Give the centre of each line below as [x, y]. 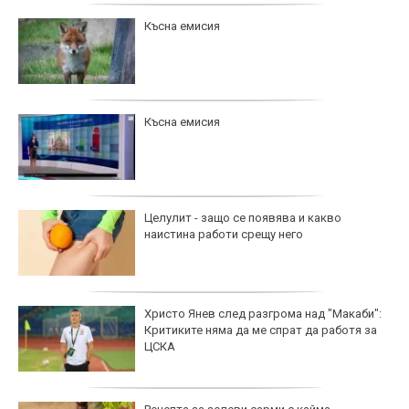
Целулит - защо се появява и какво [243, 217]
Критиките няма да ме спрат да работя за [261, 330]
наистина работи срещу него [224, 234]
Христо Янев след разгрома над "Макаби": [263, 313]
